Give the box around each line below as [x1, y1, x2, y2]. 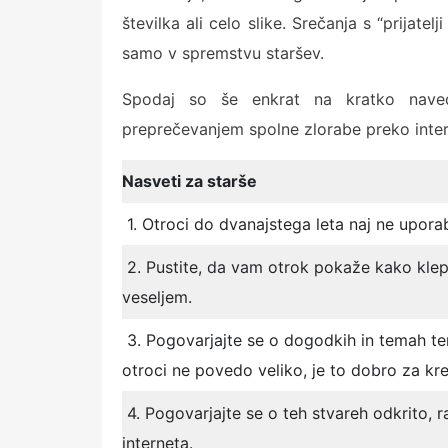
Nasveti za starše [122, 171, 257, 192]
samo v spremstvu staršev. [122, 43, 324, 64]
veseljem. [122, 287, 192, 308]
